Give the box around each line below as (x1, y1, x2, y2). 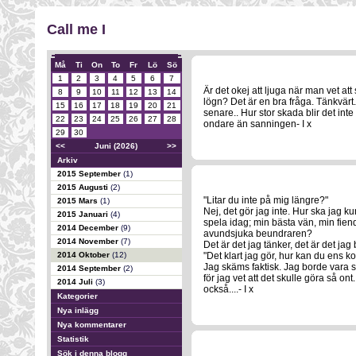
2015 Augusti (56, 183, 110, 192)
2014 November (56, 237, 121, 246)
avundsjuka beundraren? (203, 228, 312, 239)
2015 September (56, 169, 123, 178)
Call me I (46, 21, 106, 37)
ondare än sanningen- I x (203, 118, 311, 130)
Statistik (56, 335, 89, 343)
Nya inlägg (56, 306, 99, 315)
